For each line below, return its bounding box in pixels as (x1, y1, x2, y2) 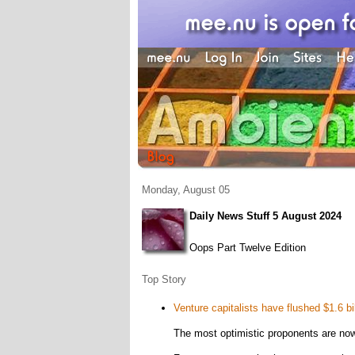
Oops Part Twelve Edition (189, 242, 306, 254)
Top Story (141, 273, 186, 285)
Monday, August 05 (141, 184, 230, 196)
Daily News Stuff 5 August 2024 (189, 210, 342, 222)
